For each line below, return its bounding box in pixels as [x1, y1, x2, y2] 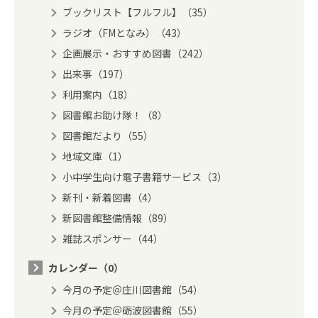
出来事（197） [62, 66, 129, 81]
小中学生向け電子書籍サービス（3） [62, 169, 227, 184]
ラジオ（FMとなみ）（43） [62, 25, 187, 40]
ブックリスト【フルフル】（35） [62, 4, 213, 19]
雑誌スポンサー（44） [62, 231, 163, 246]
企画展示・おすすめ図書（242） [62, 45, 209, 60]
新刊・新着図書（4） [62, 190, 158, 204]
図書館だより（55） [62, 128, 153, 143]
